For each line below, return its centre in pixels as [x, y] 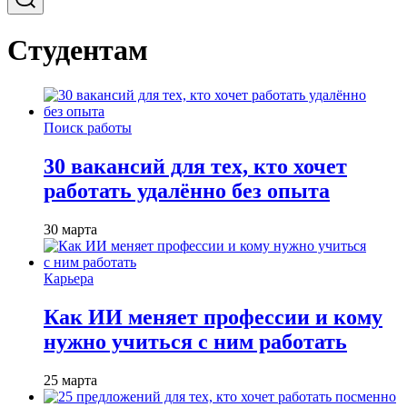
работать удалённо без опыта [187, 190]
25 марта [70, 380]
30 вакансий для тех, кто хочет [195, 166]
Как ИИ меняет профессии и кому [213, 317]
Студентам [78, 50]
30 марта [70, 229]
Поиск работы [88, 127]
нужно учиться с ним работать [195, 341]
